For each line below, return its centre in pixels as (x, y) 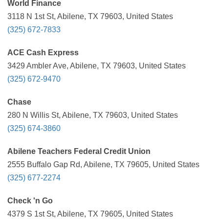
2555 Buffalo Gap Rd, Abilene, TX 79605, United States (103, 164)
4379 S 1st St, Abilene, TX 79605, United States (90, 214)
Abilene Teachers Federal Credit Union (79, 151)
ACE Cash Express (43, 53)
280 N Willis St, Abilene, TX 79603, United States (93, 115)
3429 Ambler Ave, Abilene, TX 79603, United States (97, 66)
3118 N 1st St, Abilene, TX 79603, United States (90, 16)
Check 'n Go (30, 201)
